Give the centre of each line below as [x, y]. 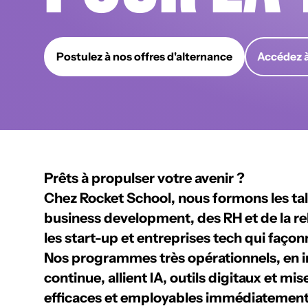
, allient [125, 278]
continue [73, 278]
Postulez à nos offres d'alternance [144, 56]
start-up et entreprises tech [153, 238]
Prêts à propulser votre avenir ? [144, 178]
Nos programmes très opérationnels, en [173, 258]
